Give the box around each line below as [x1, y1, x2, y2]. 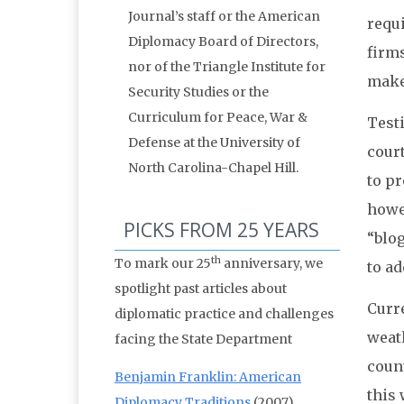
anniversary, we [221, 255, 323, 272]
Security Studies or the [128, 84, 269, 101]
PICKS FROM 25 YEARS [124, 217, 319, 243]
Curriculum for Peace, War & [128, 109, 308, 126]
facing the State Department [115, 331, 292, 348]
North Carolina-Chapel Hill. [128, 160, 298, 177]
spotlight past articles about [115, 280, 287, 298]
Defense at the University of [128, 134, 300, 151]
